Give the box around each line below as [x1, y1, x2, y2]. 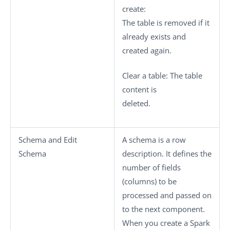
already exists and [122, 31, 186, 42]
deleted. [122, 98, 150, 108]
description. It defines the [122, 148, 212, 159]
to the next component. [122, 204, 205, 214]
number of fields [122, 162, 181, 172]
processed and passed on [122, 190, 212, 200]
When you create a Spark [122, 218, 210, 228]
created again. [122, 45, 171, 55]
